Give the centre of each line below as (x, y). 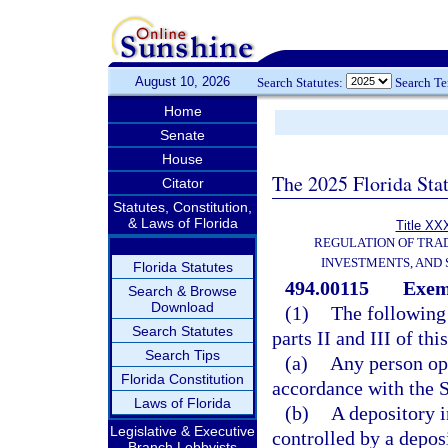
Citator (182, 183)
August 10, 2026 (182, 81)
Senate (182, 135)
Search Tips (182, 355)
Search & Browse (182, 291)
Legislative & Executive (182, 431)
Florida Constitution (182, 379)
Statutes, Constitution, (182, 207)
